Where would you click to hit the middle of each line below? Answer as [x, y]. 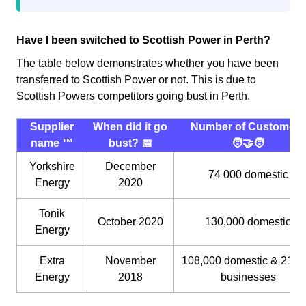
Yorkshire [52, 167]
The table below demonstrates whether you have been [148, 64]
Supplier [52, 127]
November [130, 261]
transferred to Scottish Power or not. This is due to [136, 80]
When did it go [130, 127]
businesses [248, 277]
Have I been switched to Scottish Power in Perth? [143, 40]
